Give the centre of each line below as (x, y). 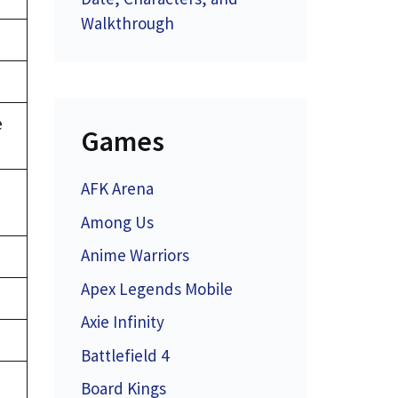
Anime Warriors (135, 255)
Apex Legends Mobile (157, 288)
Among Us (117, 222)
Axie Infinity (123, 322)
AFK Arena (117, 188)
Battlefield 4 (125, 355)
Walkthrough (127, 23)
